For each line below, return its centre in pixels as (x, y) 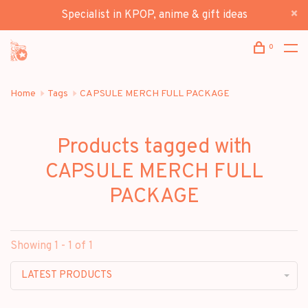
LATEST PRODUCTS (67, 275)
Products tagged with (154, 147)
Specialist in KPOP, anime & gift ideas (154, 15)
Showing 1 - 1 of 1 (52, 246)
